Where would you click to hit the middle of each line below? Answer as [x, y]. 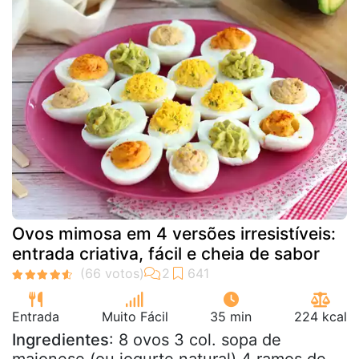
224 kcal [320, 317]
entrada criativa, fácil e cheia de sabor [166, 254]
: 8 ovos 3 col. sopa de [195, 340]
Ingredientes [61, 340]
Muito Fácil [135, 317]
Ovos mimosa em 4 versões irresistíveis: [174, 234]
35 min [231, 317]
